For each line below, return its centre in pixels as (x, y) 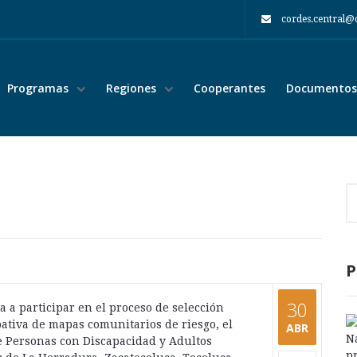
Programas (39, 88)
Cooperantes (229, 88)
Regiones (133, 88)
